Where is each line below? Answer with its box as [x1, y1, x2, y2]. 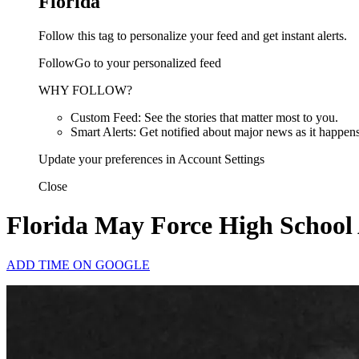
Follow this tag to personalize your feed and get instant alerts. [38, 28, 347, 42]
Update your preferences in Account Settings [38, 151, 264, 166]
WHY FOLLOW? [38, 83, 132, 97]
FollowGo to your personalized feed [38, 55, 221, 70]
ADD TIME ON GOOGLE [6, 257, 150, 272]
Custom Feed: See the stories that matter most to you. [71, 110, 338, 124]
